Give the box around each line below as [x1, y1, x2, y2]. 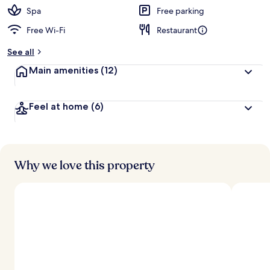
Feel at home [29, 101, 91, 112]
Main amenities [29, 64, 101, 76]
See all [7, 46, 34, 57]
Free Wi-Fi [27, 25, 65, 36]
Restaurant [157, 25, 197, 36]
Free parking [157, 5, 204, 16]
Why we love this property [14, 157, 155, 174]
